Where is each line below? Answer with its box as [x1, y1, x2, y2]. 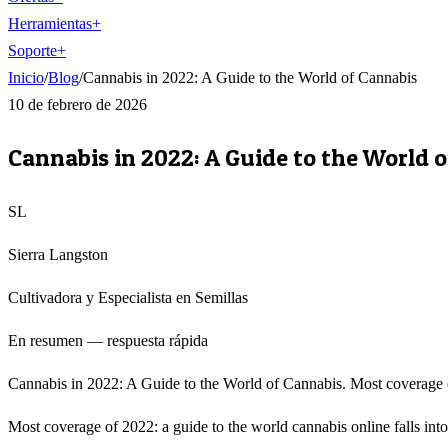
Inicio [8, 69, 44, 86]
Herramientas [8, 15, 92, 32]
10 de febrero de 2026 [8, 96, 147, 113]
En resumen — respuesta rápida [8, 331, 208, 349]
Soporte [8, 42, 57, 59]
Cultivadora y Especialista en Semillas [8, 288, 248, 306]
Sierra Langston [8, 245, 108, 263]
